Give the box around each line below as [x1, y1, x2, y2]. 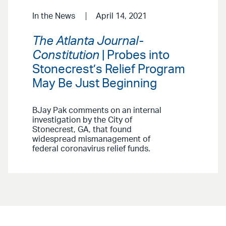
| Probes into [99, 49, 169, 62]
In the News [32, 12, 75, 21]
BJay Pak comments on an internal [32, 106, 161, 115]
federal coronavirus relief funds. [32, 144, 150, 153]
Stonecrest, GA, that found [32, 125, 132, 134]
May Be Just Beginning [32, 77, 157, 90]
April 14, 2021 [95, 12, 147, 21]
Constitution [32, 49, 99, 62]
